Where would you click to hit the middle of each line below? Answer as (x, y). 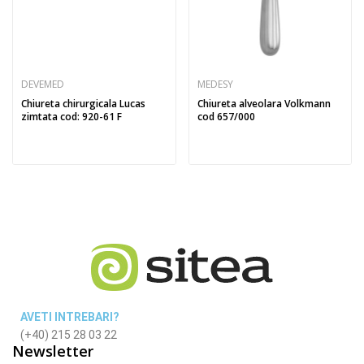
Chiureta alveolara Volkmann (264, 104)
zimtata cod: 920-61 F (71, 117)
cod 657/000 (226, 117)
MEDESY (215, 84)
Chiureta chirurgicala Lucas (83, 104)
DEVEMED (43, 84)
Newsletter (53, 351)
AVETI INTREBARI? (70, 317)
